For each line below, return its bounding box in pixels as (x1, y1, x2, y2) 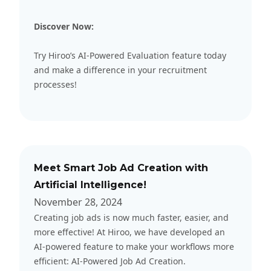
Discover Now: (34, 20, 94, 32)
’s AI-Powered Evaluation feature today (70, 49, 226, 61)
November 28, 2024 (34, 195, 122, 209)
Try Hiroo (34, 49, 70, 61)
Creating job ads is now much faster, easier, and (34, 211, 229, 223)
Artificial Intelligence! (34, 178, 146, 191)
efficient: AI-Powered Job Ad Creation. (34, 255, 186, 267)
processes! (34, 78, 77, 90)
